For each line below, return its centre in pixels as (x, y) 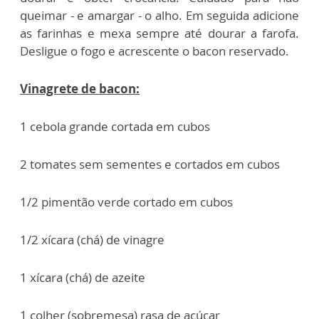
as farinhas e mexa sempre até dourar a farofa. (159, 33)
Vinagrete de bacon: (80, 89)
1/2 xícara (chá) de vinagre (92, 240)
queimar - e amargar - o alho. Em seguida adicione (159, 16)
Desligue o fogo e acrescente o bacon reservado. (155, 51)
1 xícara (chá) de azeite (83, 278)
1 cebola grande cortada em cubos (115, 127)
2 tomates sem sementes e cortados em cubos (150, 164)
